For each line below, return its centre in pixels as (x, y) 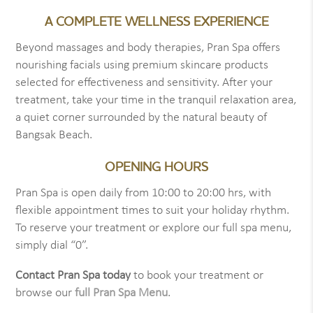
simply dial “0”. (52, 246)
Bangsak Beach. (54, 135)
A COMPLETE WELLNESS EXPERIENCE (156, 21)
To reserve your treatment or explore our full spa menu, (154, 228)
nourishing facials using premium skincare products (142, 65)
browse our (45, 293)
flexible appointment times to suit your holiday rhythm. (153, 211)
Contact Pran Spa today (73, 276)
